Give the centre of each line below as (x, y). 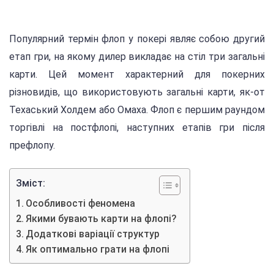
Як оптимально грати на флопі (98, 250)
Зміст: (31, 183)
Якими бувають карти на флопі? (102, 219)
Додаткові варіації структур (93, 234)
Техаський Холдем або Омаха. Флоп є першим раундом (137, 110)
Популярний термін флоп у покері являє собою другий (137, 39)
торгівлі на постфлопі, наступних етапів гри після (137, 128)
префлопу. (32, 145)
